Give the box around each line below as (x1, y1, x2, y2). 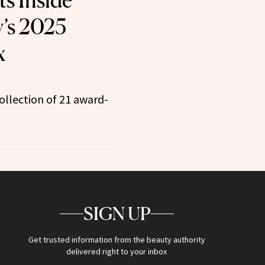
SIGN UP (83, 203, 150, 225)
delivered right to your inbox (66, 246, 167, 257)
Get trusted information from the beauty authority (28, 234, 205, 245)
